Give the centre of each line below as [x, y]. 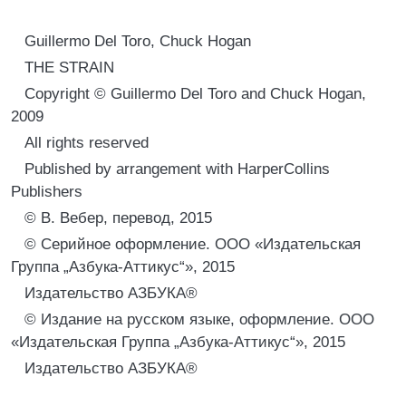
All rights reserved [87, 143]
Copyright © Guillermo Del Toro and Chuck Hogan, [195, 94]
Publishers [47, 192]
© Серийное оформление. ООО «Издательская [193, 244]
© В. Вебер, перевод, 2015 [118, 218]
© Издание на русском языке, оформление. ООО [199, 319]
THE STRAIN [69, 68]
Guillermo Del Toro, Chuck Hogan [138, 41]
